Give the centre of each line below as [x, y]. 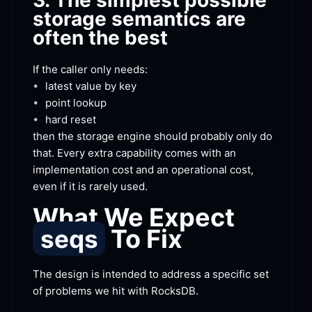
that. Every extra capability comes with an [134, 153]
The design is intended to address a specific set [151, 274]
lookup [88, 102]
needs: [130, 69]
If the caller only [72, 69]
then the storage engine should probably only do [153, 136]
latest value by [81, 86]
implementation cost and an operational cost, [143, 169]
